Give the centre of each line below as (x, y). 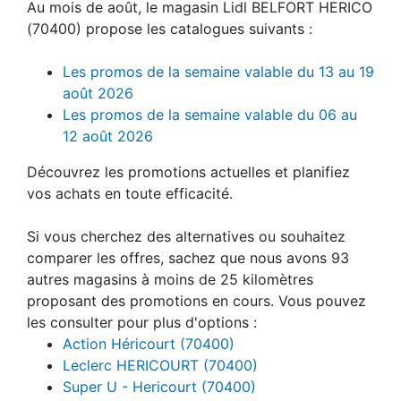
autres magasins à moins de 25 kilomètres (170, 297)
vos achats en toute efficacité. (130, 211)
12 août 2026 (108, 154)
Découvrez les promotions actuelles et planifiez (188, 189)
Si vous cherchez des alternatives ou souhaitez (186, 254)
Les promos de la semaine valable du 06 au (210, 132)
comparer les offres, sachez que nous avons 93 (188, 275)
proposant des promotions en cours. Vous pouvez (196, 318)
